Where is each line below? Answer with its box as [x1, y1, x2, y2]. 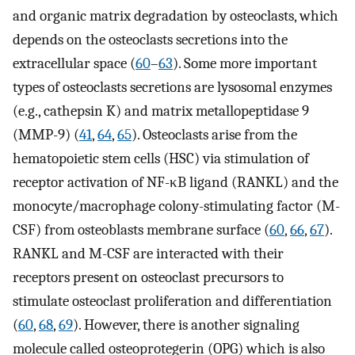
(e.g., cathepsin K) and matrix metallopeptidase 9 [13, 101, 309, 120]
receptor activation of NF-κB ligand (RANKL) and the [13, 173, 338, 191]
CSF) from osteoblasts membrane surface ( [13, 220, 269, 239]
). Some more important [173, 54, 317, 72]
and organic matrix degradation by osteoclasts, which [13, 6, 338, 25]
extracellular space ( [13, 54, 136, 72]
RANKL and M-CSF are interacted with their [13, 244, 284, 262]
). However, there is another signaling [73, 315, 300, 334]
